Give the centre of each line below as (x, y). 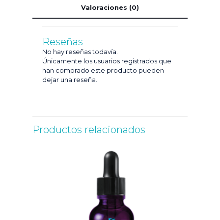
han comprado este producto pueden (103, 70)
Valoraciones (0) (110, 7)
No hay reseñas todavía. (80, 52)
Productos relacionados (89, 130)
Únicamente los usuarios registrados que (107, 61)
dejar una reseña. (70, 80)
